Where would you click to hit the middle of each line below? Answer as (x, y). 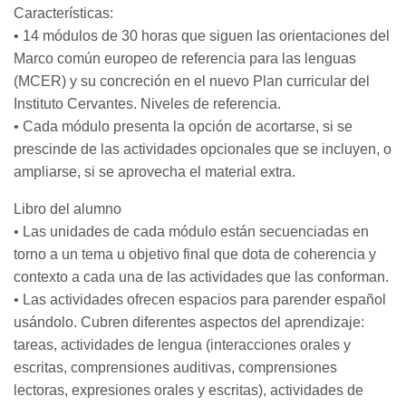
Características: (63, 13)
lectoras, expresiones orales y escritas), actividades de (188, 390)
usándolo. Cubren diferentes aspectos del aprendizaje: (189, 322)
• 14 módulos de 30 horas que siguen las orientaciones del (202, 36)
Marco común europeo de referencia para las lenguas (185, 58)
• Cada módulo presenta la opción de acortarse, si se (183, 126)
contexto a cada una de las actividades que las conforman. (201, 277)
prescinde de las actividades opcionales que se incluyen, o (203, 149)
